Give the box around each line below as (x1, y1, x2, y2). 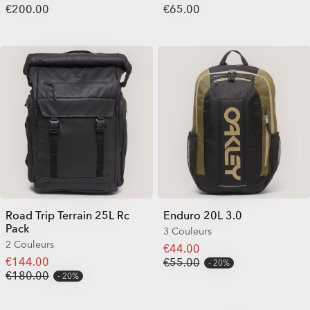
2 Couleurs (6, 237, 54, 251)
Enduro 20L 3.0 (163, 208, 242, 224)
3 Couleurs (163, 224, 212, 238)
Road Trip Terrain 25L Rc (6, 208, 129, 224)
